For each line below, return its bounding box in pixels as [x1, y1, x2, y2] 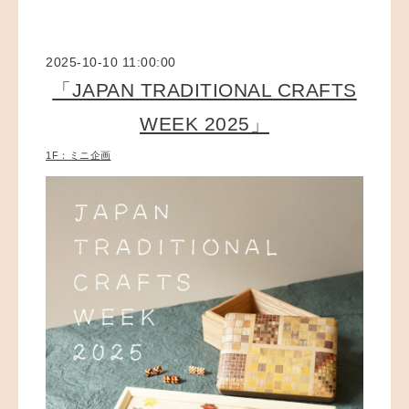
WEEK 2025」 [140, 113, 269, 135]
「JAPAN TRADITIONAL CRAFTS [52, 79, 357, 101]
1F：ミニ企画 [46, 149, 111, 161]
